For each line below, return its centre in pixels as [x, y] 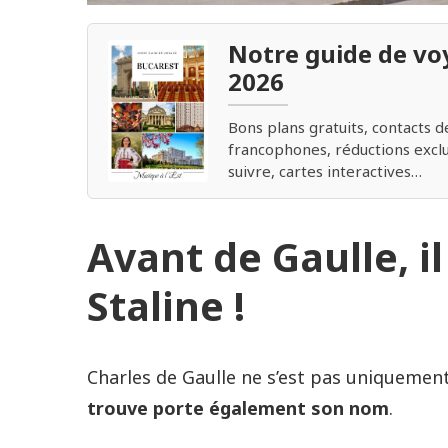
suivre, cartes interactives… [325, 171]
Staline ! [166, 305]
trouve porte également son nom [238, 407]
